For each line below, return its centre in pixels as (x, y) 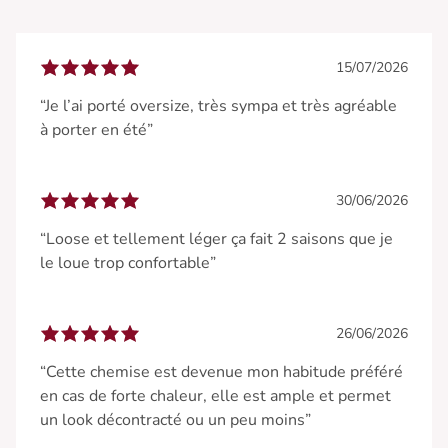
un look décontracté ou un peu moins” (175, 419)
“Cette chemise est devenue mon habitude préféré (221, 371)
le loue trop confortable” (128, 262)
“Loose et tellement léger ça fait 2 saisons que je (216, 238)
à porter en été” (96, 129)
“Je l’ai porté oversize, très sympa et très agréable (218, 105)
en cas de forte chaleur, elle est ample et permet (215, 395)
